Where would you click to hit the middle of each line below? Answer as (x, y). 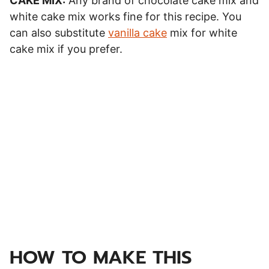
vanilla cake (138, 33)
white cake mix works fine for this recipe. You (125, 17)
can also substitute (59, 33)
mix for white (202, 33)
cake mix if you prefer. (66, 49)
